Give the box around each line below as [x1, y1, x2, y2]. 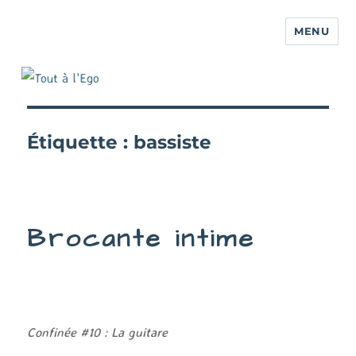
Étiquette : [27, 131, 134, 153]
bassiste [133, 131, 212, 153]
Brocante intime [27, 221, 256, 257]
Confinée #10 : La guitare [27, 323, 168, 340]
